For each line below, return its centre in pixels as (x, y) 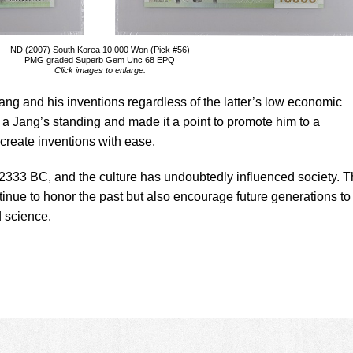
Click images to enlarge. (100, 70)
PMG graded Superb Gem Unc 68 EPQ (100, 60)
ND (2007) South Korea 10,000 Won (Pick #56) (100, 50)
